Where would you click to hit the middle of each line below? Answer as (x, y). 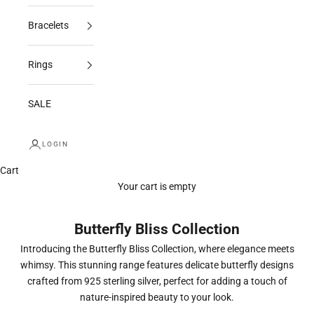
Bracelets (48, 25)
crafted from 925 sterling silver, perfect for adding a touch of (157, 281)
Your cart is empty (157, 186)
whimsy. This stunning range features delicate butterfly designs (157, 265)
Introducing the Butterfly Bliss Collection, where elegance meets (157, 249)
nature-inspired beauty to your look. (157, 297)
